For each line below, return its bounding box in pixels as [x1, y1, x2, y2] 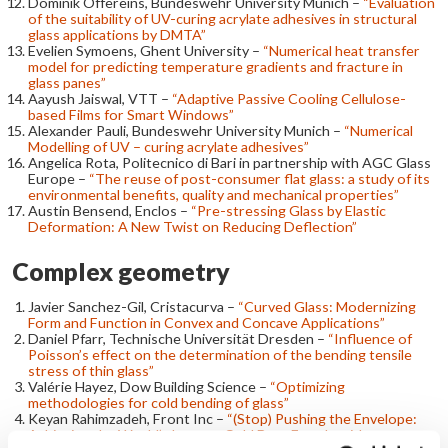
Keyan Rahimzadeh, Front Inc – [28, 409, 227, 427]
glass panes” [28, 73, 106, 91]
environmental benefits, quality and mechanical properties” [28, 185, 399, 203]
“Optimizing [270, 377, 345, 395]
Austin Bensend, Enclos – [28, 201, 191, 219]
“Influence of [328, 329, 412, 347]
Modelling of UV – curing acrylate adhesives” [28, 137, 309, 155]
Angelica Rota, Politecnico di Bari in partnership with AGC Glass [28, 153, 431, 171]
